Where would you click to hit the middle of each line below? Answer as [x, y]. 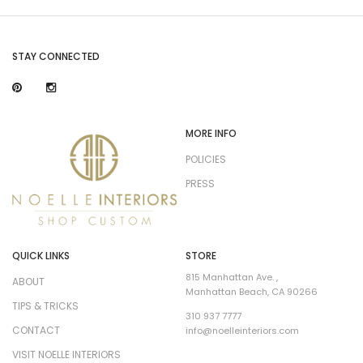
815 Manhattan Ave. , [232, 278]
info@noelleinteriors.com [242, 331]
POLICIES [206, 159]
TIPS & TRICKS [45, 306]
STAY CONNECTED [56, 56]
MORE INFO [211, 133]
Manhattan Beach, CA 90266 [252, 292]
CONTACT [36, 331]
